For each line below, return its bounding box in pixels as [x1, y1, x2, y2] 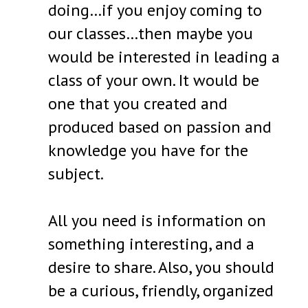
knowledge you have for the [48, 140, 249, 162]
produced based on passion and [48, 116, 272, 138]
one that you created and [48, 93, 228, 115]
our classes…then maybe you [48, 23, 254, 45]
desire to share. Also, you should [48, 256, 275, 278]
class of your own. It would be [48, 69, 260, 91]
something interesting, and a [48, 233, 255, 255]
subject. [48, 163, 107, 185]
